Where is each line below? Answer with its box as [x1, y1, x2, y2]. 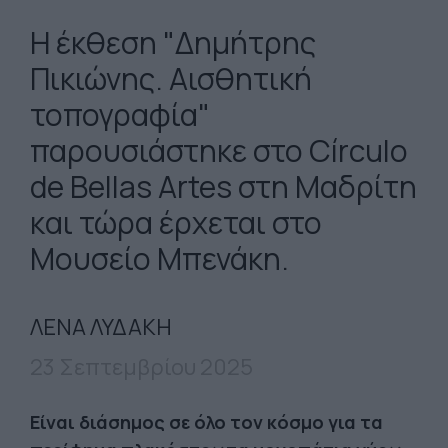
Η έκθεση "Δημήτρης [30, 22, 316, 63]
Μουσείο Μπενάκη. [30, 238, 289, 279]
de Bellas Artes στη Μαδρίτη [30, 166, 417, 207]
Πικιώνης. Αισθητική [30, 58, 312, 99]
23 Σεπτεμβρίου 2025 [30, 352, 253, 382]
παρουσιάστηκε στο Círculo [30, 130, 408, 171]
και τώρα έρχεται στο [30, 202, 322, 243]
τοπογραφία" [30, 94, 210, 135]
